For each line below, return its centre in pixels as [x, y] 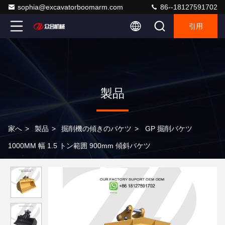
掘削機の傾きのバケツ [96, 129]
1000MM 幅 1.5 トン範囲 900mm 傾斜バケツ [79, 146]
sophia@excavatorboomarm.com [70, 7]
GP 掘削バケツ [169, 129]
